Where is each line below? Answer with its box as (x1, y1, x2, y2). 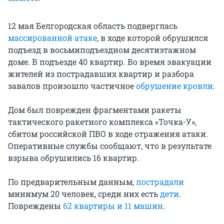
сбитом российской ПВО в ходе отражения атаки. (8, 128, 208, 139)
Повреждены (8, 200, 63, 211)
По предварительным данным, (8, 176, 136, 187)
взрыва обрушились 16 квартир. (8, 152, 139, 163)
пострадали (136, 176, 184, 187)
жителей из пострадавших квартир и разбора (8, 68, 194, 79)
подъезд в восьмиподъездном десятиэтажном (8, 44, 196, 55)
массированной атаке (8, 32, 97, 43)
